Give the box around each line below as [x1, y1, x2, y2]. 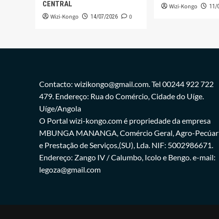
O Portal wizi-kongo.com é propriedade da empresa [39, 115, 211, 125]
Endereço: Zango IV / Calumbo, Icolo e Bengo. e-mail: [39, 152, 216, 162]
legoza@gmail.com [39, 164, 101, 174]
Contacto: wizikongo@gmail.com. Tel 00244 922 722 [39, 79, 214, 88]
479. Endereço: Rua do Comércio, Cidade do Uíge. [39, 91, 204, 101]
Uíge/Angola [39, 103, 81, 113]
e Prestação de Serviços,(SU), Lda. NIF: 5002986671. [39, 140, 213, 150]
